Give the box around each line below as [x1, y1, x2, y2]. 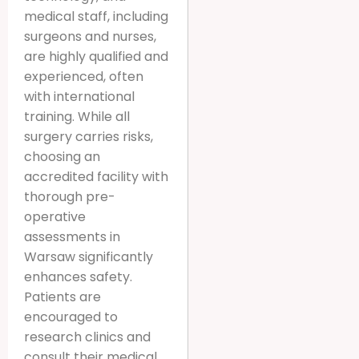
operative [24, 207, 86, 226]
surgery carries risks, [24, 127, 153, 146]
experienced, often [24, 67, 143, 86]
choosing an [24, 147, 100, 166]
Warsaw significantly [24, 247, 153, 266]
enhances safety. [24, 267, 132, 286]
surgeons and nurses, [24, 26, 156, 46]
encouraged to [24, 307, 118, 326]
